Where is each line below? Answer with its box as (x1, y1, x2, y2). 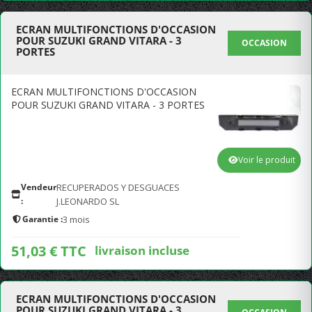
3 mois (63, 213, 90, 226)
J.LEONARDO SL (56, 195, 119, 208)
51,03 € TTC (11, 242, 86, 260)
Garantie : (22, 213, 63, 225)
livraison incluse (95, 242, 189, 258)
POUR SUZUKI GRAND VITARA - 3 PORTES (11, 98, 205, 111)
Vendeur (21, 181, 56, 193)
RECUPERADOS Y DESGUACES (56, 181, 180, 194)
